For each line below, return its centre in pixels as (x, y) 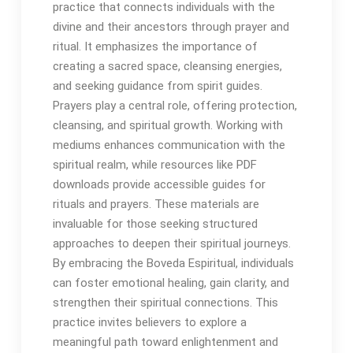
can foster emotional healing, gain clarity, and (171, 282)
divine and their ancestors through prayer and (171, 26)
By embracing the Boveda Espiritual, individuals (173, 263)
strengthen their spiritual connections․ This (165, 302)
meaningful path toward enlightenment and (165, 342)
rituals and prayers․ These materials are (156, 204)
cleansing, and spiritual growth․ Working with (167, 125)
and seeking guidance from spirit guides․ (157, 85)
